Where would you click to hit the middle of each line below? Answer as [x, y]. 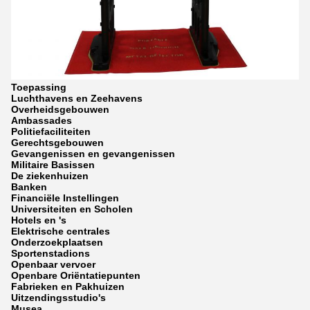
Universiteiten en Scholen [72, 209]
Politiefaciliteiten [51, 131]
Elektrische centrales [61, 231]
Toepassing [39, 87]
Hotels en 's [39, 220]
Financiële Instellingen [65, 198]
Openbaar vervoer [53, 264]
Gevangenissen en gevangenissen [93, 154]
